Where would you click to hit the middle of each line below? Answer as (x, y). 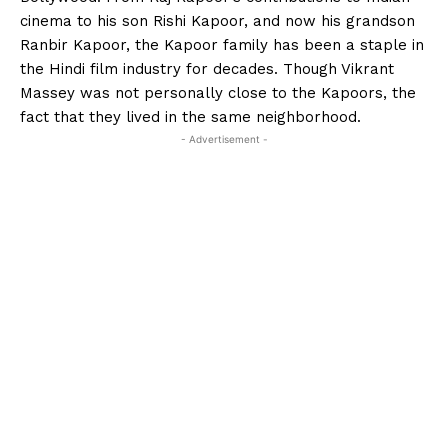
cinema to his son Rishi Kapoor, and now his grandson (217, 20)
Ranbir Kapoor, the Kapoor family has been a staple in (222, 44)
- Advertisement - (224, 138)
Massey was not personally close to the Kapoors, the (218, 92)
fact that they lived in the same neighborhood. (190, 116)
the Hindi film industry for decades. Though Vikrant (207, 68)
